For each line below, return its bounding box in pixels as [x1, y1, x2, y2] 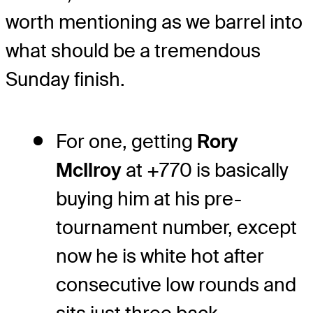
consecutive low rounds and [56, 272, 296, 298]
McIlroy [56, 158, 122, 183]
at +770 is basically [122, 158, 289, 183]
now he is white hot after [56, 244, 264, 269]
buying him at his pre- [56, 187, 242, 212]
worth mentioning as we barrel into [6, 10, 303, 35]
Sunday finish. [6, 67, 125, 92]
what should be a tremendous [6, 38, 261, 64]
